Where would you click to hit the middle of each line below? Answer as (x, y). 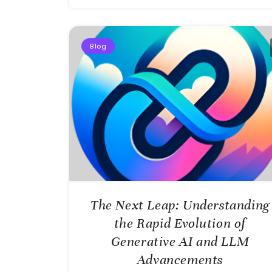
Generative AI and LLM (180, 241)
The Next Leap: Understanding (180, 205)
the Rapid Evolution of (180, 223)
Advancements (180, 259)
